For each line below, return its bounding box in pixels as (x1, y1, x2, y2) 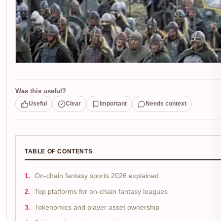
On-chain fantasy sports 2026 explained (35, 172, 159, 180)
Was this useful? (15, 87, 66, 95)
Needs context (146, 100, 186, 108)
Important (100, 100, 127, 108)
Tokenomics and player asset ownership (35, 204, 159, 212)
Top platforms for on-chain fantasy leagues (35, 188, 168, 196)
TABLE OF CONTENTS (25, 148, 93, 155)
